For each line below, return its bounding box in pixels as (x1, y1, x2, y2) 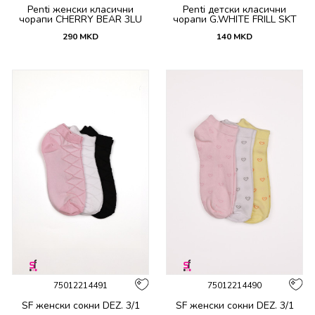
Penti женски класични (27, 3, 134, 16)
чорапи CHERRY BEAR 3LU (19, 13, 142, 26)
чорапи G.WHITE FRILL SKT (172, 13, 297, 26)
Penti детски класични (183, 3, 286, 16)
